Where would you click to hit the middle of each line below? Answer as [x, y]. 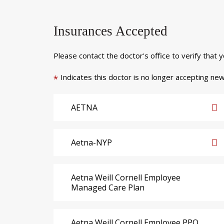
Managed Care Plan [108, 187]
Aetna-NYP [91, 142]
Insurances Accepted [110, 31]
